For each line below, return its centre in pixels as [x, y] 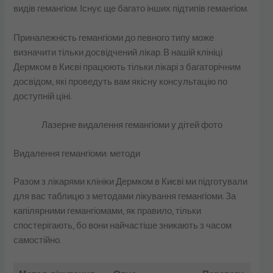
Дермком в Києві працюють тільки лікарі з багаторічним [127, 67]
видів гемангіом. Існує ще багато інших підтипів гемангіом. [131, 9]
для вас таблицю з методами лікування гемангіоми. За [125, 197]
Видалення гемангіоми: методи [77, 154]
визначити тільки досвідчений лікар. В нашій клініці [118, 52]
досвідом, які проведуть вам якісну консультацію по [121, 82]
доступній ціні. [44, 96]
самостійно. [37, 241]
